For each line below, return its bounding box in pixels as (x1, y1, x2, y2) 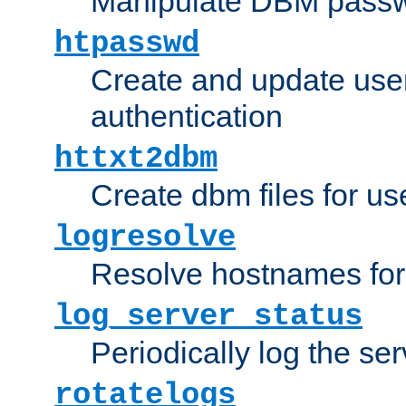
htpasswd (54, 25, 199, 61)
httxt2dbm (54, 140, 217, 176)
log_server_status (54, 298, 362, 333)
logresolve (54, 219, 236, 255)
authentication (91, 98, 283, 133)
